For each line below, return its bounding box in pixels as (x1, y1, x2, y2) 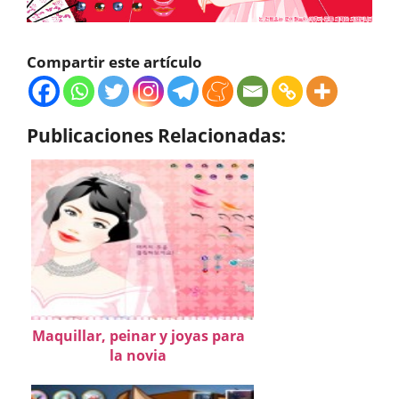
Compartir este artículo (27, 51, 202, 72)
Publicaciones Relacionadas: (27, 121, 286, 148)
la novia (110, 345, 167, 365)
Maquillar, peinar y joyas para (31, 325, 245, 346)
